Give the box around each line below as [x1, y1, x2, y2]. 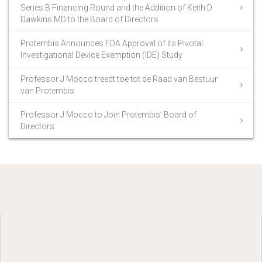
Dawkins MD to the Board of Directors [20, 14, 158, 24]
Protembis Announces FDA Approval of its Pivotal [20, 38, 203, 48]
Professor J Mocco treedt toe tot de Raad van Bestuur [20, 74, 218, 84]
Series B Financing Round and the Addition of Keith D [20, 2, 212, 12]
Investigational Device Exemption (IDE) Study [20, 50, 182, 60]
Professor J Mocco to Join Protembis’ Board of [20, 109, 196, 119]
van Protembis [20, 85, 74, 95]
